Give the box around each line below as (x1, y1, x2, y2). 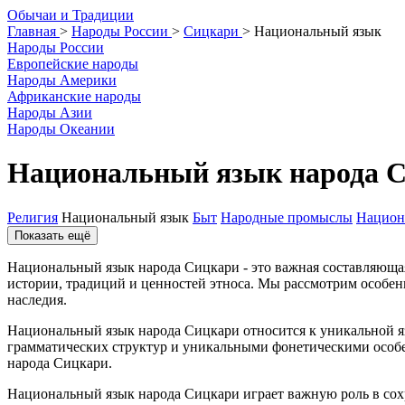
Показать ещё (14, 228, 90, 242)
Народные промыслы (221, 209, 353, 225)
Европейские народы (7, 56, 138, 71)
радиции (80, 7, 134, 23)
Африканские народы (7, 89, 141, 104)
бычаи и (18, 7, 69, 23)
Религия (7, 209, 58, 225)
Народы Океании (7, 121, 115, 137)
